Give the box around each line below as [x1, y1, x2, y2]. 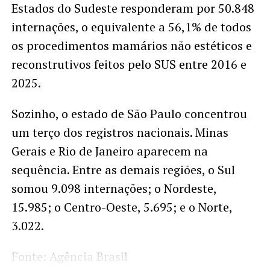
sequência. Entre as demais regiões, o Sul [11, 161, 235, 178]
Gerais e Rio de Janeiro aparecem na [11, 142, 208, 159]
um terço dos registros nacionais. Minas [11, 124, 228, 140]
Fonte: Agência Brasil [11, 248, 128, 265]
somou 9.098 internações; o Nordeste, [11, 180, 216, 196]
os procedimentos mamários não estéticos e [11, 37, 252, 54]
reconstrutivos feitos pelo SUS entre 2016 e [11, 55, 246, 72]
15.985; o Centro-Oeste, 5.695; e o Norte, [11, 198, 232, 215]
